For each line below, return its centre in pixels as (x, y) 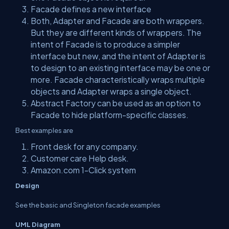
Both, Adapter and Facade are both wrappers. (118, 21)
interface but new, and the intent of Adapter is (118, 56)
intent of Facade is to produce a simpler (105, 44)
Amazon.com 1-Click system (83, 170)
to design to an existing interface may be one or (120, 68)
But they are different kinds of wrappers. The (116, 32)
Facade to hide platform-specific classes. (110, 115)
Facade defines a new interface (91, 9)
